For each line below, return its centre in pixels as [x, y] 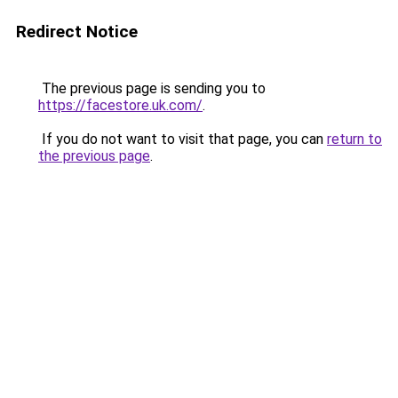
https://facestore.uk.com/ [120, 105]
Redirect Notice [77, 32]
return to [354, 139]
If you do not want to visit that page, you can [183, 139]
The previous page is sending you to [152, 88]
